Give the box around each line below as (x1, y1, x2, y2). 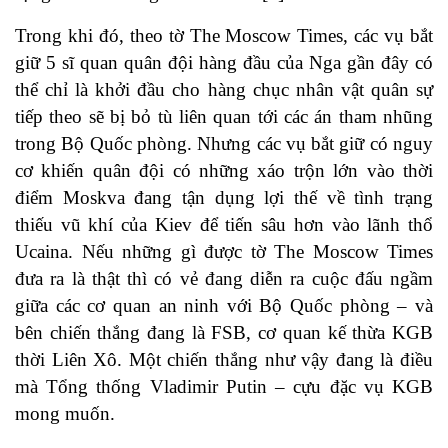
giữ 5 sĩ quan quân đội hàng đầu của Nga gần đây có (15, 52, 433, 74)
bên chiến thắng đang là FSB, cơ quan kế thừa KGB (15, 322, 433, 344)
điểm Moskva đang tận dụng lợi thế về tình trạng (15, 187, 433, 209)
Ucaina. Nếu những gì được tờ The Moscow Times (15, 241, 433, 263)
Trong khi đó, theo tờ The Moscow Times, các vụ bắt (15, 25, 433, 47)
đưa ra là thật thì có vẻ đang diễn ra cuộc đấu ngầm (15, 268, 433, 290)
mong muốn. (15, 403, 115, 425)
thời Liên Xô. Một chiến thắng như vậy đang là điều (15, 349, 433, 371)
